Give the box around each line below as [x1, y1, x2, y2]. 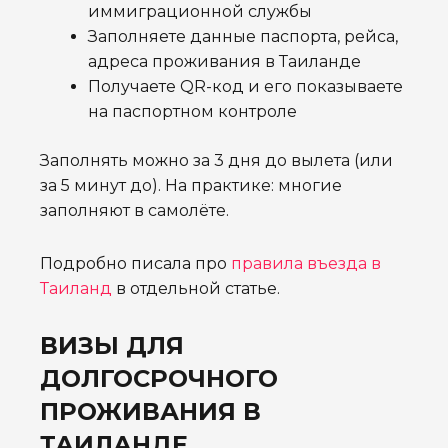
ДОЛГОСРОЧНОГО [40, 364, 278, 394]
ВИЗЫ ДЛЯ [40, 331, 184, 361]
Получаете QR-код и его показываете [88, 77, 403, 97]
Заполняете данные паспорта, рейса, [88, 27, 398, 47]
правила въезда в [231, 254, 381, 274]
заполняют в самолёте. [40, 201, 229, 221]
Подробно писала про [40, 254, 231, 274]
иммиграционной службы [88, 2, 312, 22]
